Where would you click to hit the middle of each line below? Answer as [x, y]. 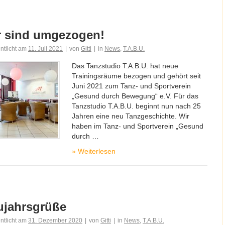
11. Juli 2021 [45, 49]
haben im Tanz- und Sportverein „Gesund [138, 126]
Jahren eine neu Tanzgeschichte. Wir [131, 116]
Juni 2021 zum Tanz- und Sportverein [131, 86]
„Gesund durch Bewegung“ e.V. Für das [135, 96]
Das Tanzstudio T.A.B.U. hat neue [125, 66]
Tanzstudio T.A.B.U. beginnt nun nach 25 [136, 106]
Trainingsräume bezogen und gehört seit [136, 76]
